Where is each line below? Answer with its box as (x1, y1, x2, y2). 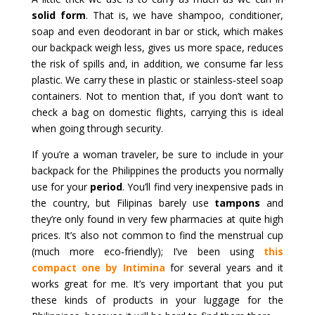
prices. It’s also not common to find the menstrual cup (31, 228, 284, 242)
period (90, 179, 123, 193)
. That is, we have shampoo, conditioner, (85, 8, 284, 22)
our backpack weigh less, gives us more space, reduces (31, 40, 284, 54)
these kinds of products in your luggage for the (31, 292, 284, 307)
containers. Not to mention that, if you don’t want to (31, 89, 284, 103)
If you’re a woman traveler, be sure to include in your (31, 147, 284, 161)
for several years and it (165, 260, 284, 274)
